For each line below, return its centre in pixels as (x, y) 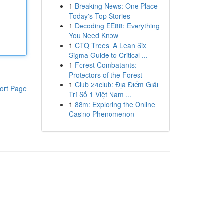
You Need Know (93, 35)
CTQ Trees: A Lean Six (110, 45)
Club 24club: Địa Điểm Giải (116, 84)
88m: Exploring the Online (115, 104)
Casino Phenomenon (101, 114)
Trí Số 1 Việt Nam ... (100, 94)
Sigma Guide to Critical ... (108, 55)
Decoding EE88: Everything (117, 26)
